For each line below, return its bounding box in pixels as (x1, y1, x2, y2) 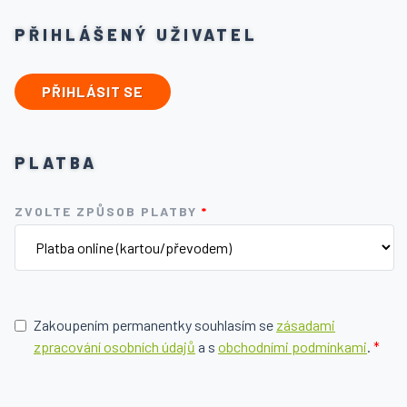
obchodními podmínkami (218, 338, 367, 356)
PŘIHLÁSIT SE (42, 83, 144, 101)
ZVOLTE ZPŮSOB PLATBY (15, 203, 202, 220)
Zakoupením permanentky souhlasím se (34, 316, 276, 334)
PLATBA (15, 153, 97, 174)
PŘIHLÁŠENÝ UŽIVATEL (15, 25, 258, 45)
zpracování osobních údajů (34, 338, 195, 356)
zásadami (276, 316, 335, 334)
